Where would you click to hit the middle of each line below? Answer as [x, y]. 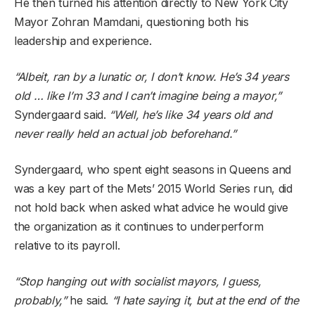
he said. [89, 301]
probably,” [40, 301]
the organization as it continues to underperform [139, 227]
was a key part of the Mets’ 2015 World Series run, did [153, 189]
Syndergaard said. [62, 115]
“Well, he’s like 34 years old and [191, 115]
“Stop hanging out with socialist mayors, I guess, [138, 282]
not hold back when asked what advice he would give [151, 208]
